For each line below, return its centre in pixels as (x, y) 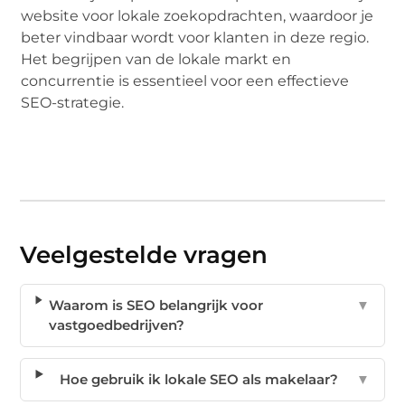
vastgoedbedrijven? (116, 325)
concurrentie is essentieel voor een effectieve (185, 80)
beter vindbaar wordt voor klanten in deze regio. (195, 37)
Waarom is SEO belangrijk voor (155, 305)
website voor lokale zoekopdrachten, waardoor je (198, 15)
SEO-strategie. (73, 102)
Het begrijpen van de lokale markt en (156, 59)
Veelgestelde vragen (144, 254)
